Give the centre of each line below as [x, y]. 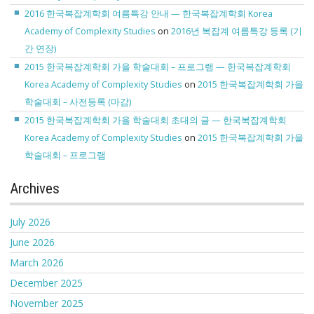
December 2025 [46, 283]
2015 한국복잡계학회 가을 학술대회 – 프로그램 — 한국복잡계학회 [158, 67]
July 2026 [30, 222]
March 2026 [37, 263]
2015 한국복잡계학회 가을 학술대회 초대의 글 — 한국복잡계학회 [156, 121]
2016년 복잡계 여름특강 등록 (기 [237, 32]
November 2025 [47, 303]
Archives [35, 189]
